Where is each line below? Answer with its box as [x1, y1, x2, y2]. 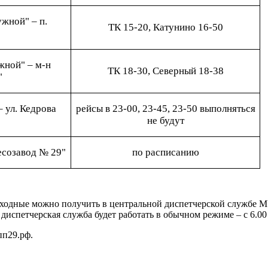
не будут [147, 115, 184, 126]
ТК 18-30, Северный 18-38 [107, 65, 224, 77]
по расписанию [132, 147, 199, 158]
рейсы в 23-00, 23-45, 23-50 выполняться [75, 103, 255, 114]
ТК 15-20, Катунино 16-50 [108, 22, 223, 33]
